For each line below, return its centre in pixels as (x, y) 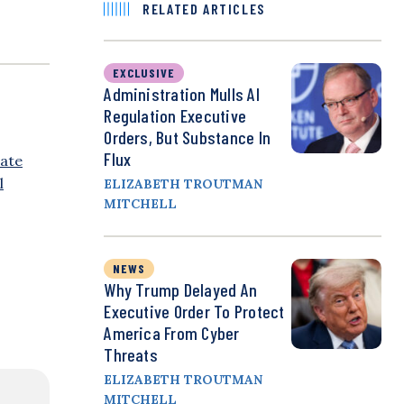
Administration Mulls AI (182, 94)
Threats (131, 355)
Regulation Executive (175, 116)
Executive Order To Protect (194, 312)
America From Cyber (172, 333)
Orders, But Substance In (188, 138)
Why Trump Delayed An (181, 290)
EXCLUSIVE (144, 73)
